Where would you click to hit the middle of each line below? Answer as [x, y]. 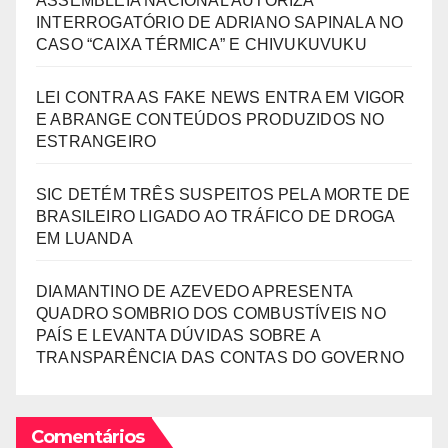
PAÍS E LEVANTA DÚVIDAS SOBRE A [178, 335]
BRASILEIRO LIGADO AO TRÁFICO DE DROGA [215, 216]
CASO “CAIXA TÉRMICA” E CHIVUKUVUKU [201, 44]
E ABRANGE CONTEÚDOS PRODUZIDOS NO [210, 119]
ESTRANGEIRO [96, 141]
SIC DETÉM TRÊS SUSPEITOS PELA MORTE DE [223, 194]
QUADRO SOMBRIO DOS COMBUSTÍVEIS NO [211, 313]
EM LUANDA [84, 238]
